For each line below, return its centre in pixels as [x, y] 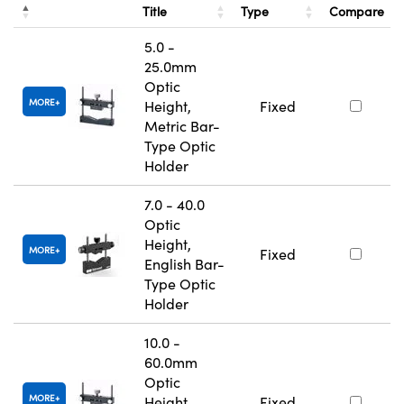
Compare [357, 12]
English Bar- [184, 264]
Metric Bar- [182, 126]
